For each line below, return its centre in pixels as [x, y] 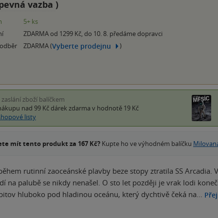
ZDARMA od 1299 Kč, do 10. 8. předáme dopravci [93, 34]
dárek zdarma [71, 108]
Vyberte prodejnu [82, 46]
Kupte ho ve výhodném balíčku [147, 144]
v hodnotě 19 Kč [115, 108]
